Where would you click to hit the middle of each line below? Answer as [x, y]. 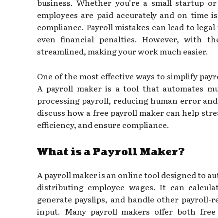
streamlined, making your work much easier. [123, 51]
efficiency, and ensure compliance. [103, 124]
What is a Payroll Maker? [111, 152]
